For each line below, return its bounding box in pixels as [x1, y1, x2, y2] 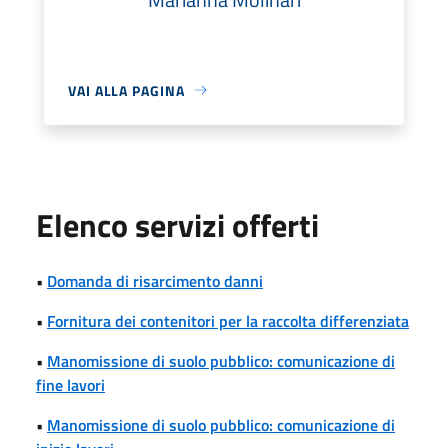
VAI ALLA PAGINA [68, 79, 185, 101]
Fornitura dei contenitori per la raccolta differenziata [47, 308, 409, 333]
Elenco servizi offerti [36, 200, 319, 249]
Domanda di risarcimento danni [47, 268, 263, 293]
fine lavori [36, 372, 105, 397]
